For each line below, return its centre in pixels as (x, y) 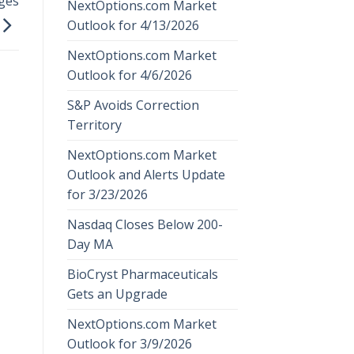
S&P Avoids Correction (133, 105)
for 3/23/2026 (107, 194)
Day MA (90, 244)
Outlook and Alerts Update (146, 174)
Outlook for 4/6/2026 (129, 75)
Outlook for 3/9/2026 (129, 343)
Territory (94, 124)
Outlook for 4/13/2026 (133, 25)
